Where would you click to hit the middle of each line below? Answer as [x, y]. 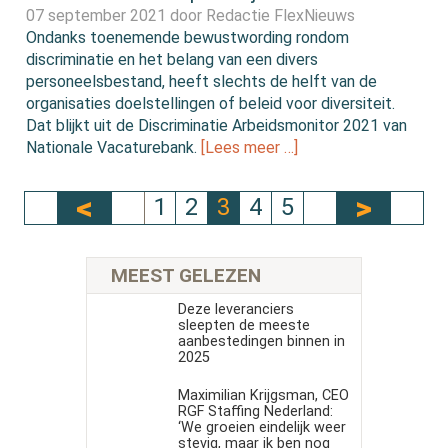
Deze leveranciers [235, 310]
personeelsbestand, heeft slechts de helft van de [202, 81]
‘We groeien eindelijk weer [261, 428]
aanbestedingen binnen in [261, 342]
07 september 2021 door [116, 15]
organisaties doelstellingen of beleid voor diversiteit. [211, 103]
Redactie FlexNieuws [281, 15]
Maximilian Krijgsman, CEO [263, 396]
